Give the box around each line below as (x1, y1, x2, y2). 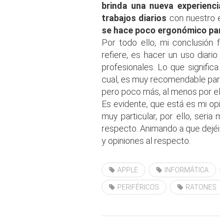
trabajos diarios (102, 12, 167, 23)
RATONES (186, 183, 217, 191)
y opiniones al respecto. (102, 135, 191, 146)
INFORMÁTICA (165, 165, 209, 174)
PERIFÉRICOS (117, 183, 159, 191)
